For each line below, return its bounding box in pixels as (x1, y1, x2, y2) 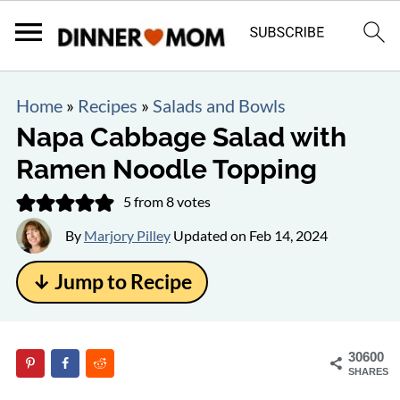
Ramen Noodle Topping (15, 154, 317, 185)
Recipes (77, 95, 137, 116)
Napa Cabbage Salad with (15, 121, 346, 153)
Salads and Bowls (152, 95, 286, 116)
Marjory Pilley (83, 227, 171, 244)
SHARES (348, 366, 389, 377)
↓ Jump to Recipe (31, 270, 192, 294)
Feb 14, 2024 (248, 227, 328, 244)
